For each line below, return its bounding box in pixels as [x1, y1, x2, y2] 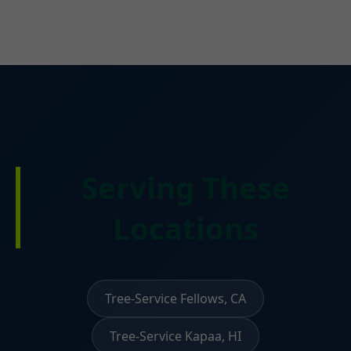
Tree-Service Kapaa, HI [110, 327, 241, 346]
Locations [113, 208, 259, 249]
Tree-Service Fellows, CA [105, 290, 246, 308]
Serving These [81, 167, 290, 208]
